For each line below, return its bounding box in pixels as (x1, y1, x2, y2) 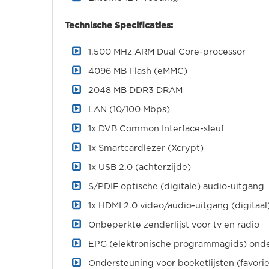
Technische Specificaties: (65, 21, 173, 30)
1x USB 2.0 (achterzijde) (88, 163, 191, 172)
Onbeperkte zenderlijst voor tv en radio (88, 220, 259, 229)
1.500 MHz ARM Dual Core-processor (88, 47, 246, 56)
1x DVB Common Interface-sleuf (88, 124, 224, 133)
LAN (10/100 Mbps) (88, 105, 170, 114)
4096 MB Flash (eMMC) (88, 67, 187, 76)
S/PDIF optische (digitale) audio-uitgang (88, 182, 264, 191)
